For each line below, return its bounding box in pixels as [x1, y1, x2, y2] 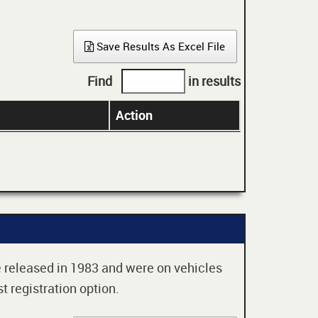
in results [185, 72, 241, 89]
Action [116, 106, 153, 124]
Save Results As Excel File [94, 38, 226, 53]
